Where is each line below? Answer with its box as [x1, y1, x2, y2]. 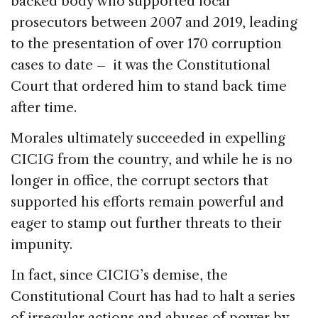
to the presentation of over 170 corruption [11, 35, 282, 53]
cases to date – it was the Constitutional [11, 57, 270, 74]
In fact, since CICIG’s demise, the [11, 267, 228, 284]
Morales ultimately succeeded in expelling [11, 130, 285, 147]
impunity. [11, 236, 72, 253]
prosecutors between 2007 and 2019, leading [11, 14, 297, 31]
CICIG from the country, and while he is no [11, 151, 292, 168]
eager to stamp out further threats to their [11, 215, 282, 232]
